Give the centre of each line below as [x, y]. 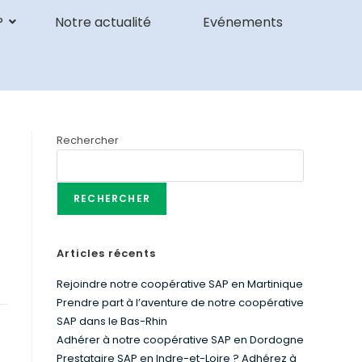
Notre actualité [103, 22]
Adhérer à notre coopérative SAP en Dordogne [180, 340]
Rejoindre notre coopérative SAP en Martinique [180, 284]
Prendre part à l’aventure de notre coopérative [180, 303]
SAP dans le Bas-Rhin [112, 321]
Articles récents [106, 253]
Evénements [242, 22]
